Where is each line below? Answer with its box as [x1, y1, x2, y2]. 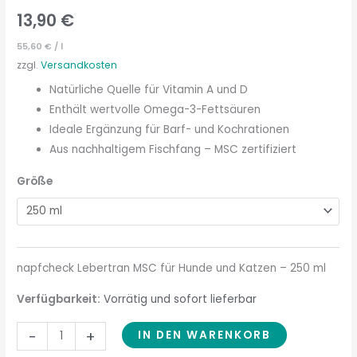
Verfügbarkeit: [17, 292, 101, 308]
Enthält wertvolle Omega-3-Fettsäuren [49, 102, 261, 118]
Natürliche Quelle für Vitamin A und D [49, 82, 249, 98]
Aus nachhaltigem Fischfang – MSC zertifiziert [49, 142, 297, 158]
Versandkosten [41, 58, 118, 73]
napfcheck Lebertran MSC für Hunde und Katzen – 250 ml [17, 261, 327, 277]
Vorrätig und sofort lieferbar [104, 292, 257, 308]
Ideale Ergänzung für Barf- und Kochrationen [49, 122, 290, 138]
